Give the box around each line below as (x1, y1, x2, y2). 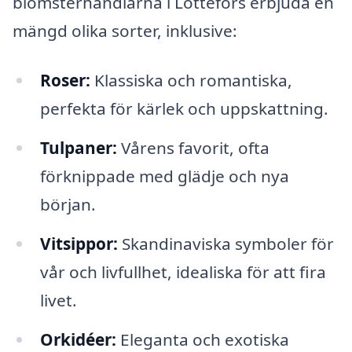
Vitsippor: (39, 232, 118, 255)
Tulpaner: (39, 137, 117, 159)
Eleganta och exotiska (115, 328, 289, 350)
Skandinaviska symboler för (117, 232, 334, 255)
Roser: (39, 69, 90, 92)
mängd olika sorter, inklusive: (13, 19, 237, 42)
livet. (39, 288, 77, 311)
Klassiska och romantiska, (90, 69, 292, 92)
